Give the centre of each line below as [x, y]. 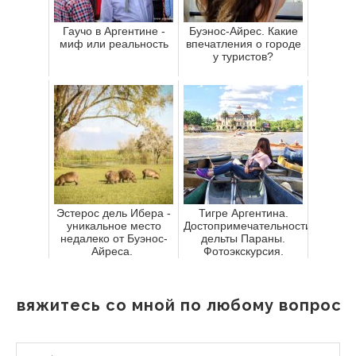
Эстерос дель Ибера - [114, 213]
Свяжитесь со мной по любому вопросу [178, 305]
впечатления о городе [243, 43]
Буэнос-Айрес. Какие [243, 31]
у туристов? [243, 56]
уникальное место [114, 225]
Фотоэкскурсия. [243, 251]
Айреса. [114, 251]
